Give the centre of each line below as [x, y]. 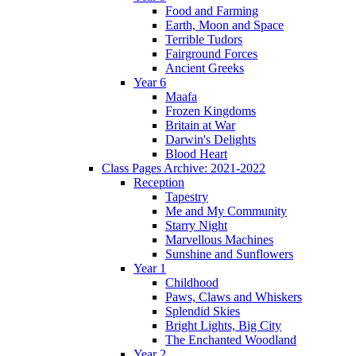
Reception [159, 183]
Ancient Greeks [205, 68]
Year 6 [150, 83]
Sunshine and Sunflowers [229, 254]
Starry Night [196, 226]
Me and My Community [226, 211]
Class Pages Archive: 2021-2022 [184, 168]
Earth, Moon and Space [224, 25]
